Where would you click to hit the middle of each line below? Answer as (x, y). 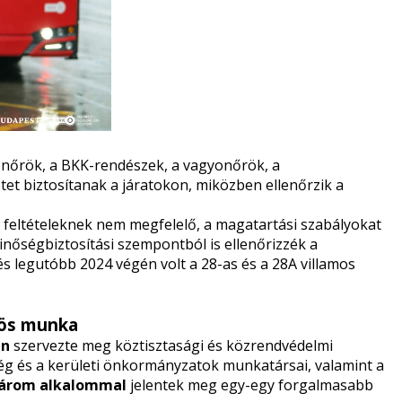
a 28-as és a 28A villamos (272, 264)
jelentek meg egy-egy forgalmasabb (250, 385)
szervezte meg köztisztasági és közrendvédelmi (171, 345)
